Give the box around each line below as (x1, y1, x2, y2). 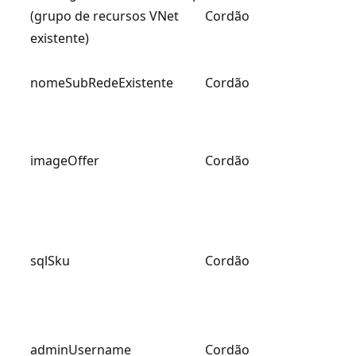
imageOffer (30, 151, 99, 169)
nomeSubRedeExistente (30, 73, 173, 91)
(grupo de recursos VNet (30, 6, 179, 25)
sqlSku (30, 251, 70, 269)
